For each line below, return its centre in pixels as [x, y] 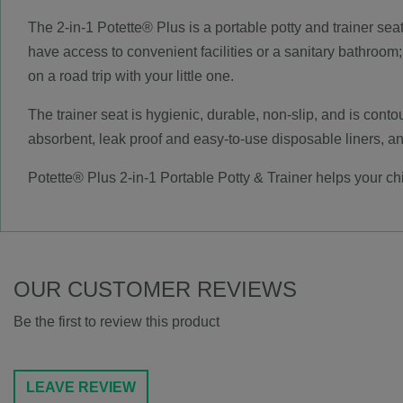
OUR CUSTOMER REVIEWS [155, 290]
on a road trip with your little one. [131, 76]
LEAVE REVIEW [81, 387]
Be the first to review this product [116, 322]
